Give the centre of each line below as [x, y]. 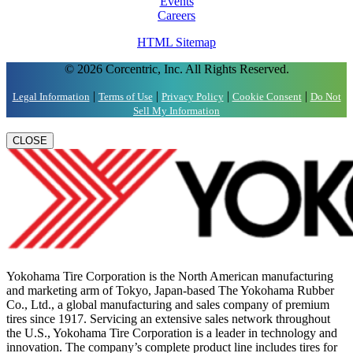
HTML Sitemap [176, 43]
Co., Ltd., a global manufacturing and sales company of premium [168, 305]
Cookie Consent [267, 97]
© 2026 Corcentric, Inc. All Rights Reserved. [176, 69]
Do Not [325, 97]
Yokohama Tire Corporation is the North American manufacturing [170, 277]
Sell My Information [176, 111]
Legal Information [51, 97]
